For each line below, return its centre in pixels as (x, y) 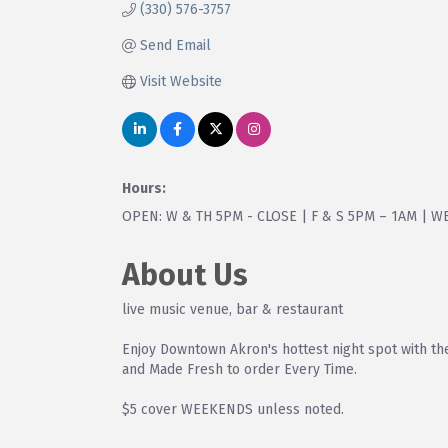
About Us (185, 274)
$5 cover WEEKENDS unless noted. (233, 409)
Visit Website (180, 81)
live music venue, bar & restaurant (232, 309)
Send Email (175, 45)
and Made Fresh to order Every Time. (239, 369)
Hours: (144, 188)
